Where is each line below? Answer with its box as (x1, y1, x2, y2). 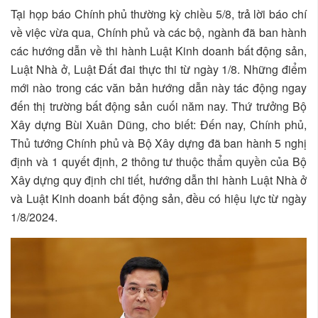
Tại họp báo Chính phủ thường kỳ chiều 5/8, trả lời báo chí (11, 5, 307, 22)
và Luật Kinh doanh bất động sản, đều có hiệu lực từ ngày (11, 190, 307, 207)
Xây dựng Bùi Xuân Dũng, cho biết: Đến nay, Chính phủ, (11, 116, 307, 133)
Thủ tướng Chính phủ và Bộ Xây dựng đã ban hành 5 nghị (11, 134, 307, 151)
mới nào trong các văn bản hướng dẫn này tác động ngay (11, 79, 307, 96)
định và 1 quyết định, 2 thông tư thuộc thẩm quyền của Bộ (11, 153, 307, 170)
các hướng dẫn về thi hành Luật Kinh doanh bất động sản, (11, 42, 307, 59)
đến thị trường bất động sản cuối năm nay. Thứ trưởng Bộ (11, 97, 307, 114)
